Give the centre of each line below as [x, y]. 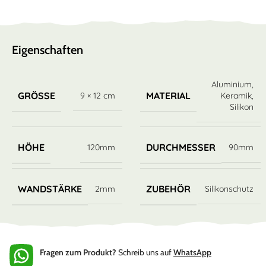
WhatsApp [192, 253]
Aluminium [232, 84]
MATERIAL [169, 95]
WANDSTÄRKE [50, 189]
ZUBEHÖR [169, 189]
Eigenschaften [48, 50]
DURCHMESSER [181, 147]
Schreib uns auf [145, 253]
